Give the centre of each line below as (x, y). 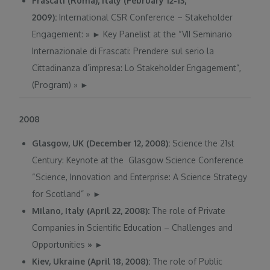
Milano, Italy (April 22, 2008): (91, 210)
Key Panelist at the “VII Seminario (167, 34)
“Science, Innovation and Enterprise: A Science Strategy (140, 177)
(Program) (53, 85)
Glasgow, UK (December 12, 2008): (102, 143)
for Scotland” (59, 193)
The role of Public (187, 261)
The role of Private (188, 210)
